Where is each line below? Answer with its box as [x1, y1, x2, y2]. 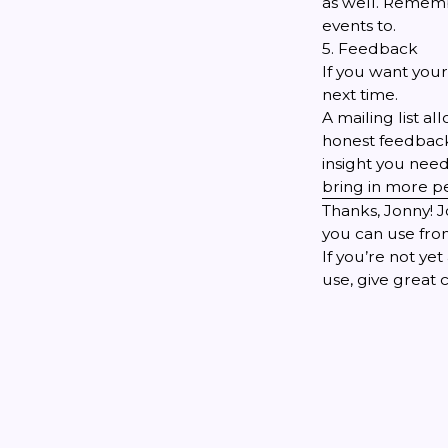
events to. [322, 15, 396, 35]
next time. [322, 84, 398, 104]
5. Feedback [322, 38, 418, 58]
